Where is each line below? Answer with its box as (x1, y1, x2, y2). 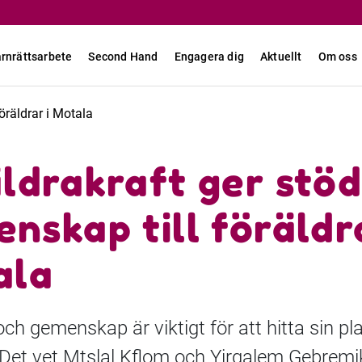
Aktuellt (260, 50, 302, 63)
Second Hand (88, 50, 158, 63)
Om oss (318, 50, 357, 63)
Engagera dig (174, 50, 245, 63)
